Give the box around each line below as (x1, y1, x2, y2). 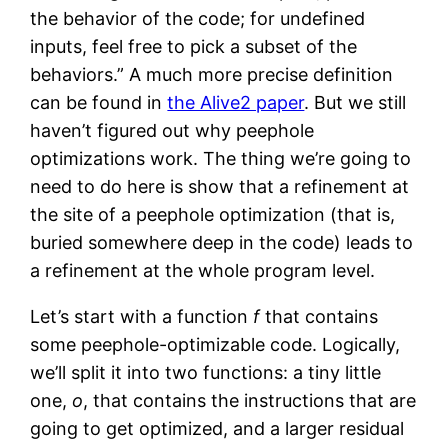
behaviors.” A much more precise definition (30, 63, 394, 85)
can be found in (30, 91, 168, 113)
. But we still (304, 91, 407, 113)
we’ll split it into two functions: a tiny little (30, 361, 382, 383)
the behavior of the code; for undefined (30, 7, 366, 29)
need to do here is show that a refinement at (30, 175, 410, 197)
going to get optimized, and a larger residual (30, 417, 405, 439)
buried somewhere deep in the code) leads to (30, 231, 414, 253)
